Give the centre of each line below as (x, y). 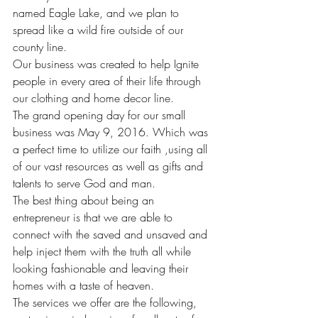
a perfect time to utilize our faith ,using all (112, 149)
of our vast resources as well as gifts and (110, 166)
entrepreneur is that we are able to (94, 218)
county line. (40, 47)
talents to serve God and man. (84, 183)
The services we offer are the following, (106, 303)
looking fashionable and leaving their (102, 269)
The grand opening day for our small (101, 115)
